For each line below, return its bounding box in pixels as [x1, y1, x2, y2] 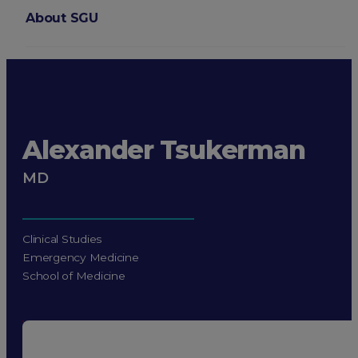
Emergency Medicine [22, 251, 139, 265]
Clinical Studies [22, 233, 102, 246]
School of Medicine [22, 269, 125, 283]
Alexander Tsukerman [22, 133, 305, 165]
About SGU [26, 10, 98, 26]
